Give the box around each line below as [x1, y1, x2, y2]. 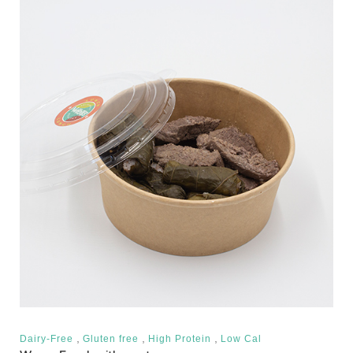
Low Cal [221, 333, 262, 344]
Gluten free [83, 333, 139, 344]
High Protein [148, 333, 211, 344]
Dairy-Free [20, 333, 73, 344]
